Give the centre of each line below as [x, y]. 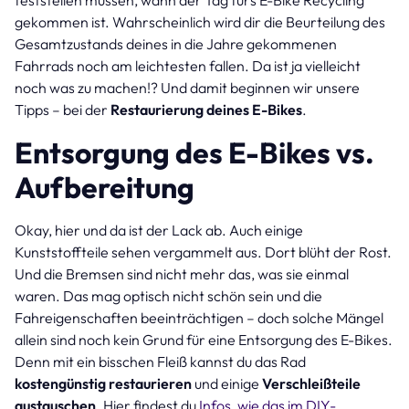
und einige [227, 383]
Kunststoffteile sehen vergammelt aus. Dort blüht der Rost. [203, 252]
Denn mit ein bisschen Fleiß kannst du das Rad [160, 361]
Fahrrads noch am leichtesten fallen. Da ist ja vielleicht [188, 65]
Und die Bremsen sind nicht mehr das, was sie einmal [182, 273]
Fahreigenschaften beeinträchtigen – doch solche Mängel [199, 317]
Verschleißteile [311, 383]
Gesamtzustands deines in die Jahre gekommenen [176, 43]
